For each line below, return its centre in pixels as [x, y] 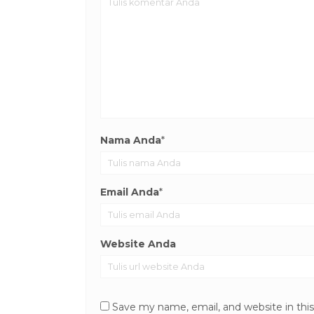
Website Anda [138, 244]
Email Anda [130, 192]
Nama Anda [131, 141]
